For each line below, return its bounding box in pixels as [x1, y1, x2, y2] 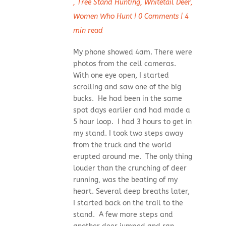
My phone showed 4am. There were [73, 48, 192, 57]
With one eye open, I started [73, 71, 169, 80]
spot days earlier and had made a [73, 106, 190, 115]
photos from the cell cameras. [73, 60, 178, 69]
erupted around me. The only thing [73, 152, 192, 161]
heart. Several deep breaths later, [73, 187, 190, 196]
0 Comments [138, 12, 179, 21]
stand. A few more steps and [73, 210, 173, 219]
